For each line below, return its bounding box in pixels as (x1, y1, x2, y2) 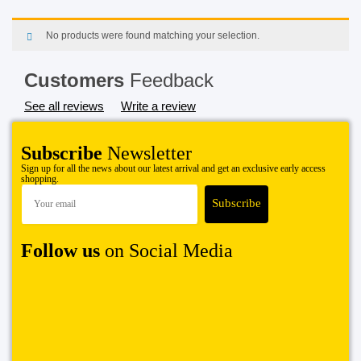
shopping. (21, 173, 59, 185)
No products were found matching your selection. (46, 30, 259, 41)
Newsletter (102, 143, 192, 164)
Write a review (121, 99, 196, 113)
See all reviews (24, 99, 104, 113)
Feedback (124, 69, 214, 91)
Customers (24, 69, 124, 91)
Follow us (21, 240, 100, 261)
